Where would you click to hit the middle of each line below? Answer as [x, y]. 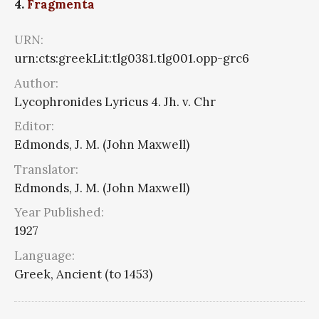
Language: [45, 255]
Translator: [46, 169]
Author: [36, 83]
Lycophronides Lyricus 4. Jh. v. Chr [115, 101]
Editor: [34, 126]
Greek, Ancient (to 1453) [83, 274]
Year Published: [59, 213]
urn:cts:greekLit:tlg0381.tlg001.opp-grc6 [132, 59]
